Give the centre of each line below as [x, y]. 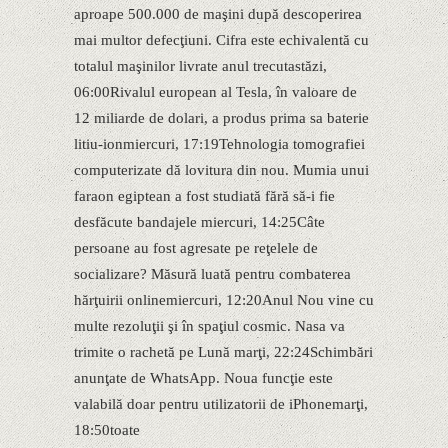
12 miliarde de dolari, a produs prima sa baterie [221, 118]
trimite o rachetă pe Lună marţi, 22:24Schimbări [223, 352]
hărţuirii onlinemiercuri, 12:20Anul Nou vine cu [224, 300]
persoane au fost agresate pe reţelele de [196, 248]
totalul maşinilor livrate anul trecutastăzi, [200, 66]
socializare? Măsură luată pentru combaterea [212, 274]
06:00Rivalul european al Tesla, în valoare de [215, 92]
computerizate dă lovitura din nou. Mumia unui [221, 170]
